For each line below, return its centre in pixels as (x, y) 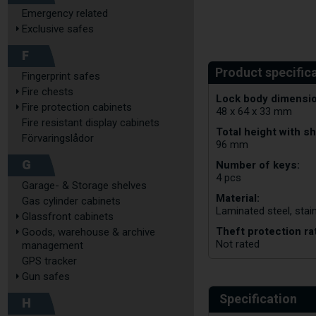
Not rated (238, 244)
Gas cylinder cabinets (71, 201)
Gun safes (46, 276)
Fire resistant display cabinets (91, 123)
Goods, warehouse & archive (89, 232)
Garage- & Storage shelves (84, 186)
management (53, 245)
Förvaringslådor (58, 138)
